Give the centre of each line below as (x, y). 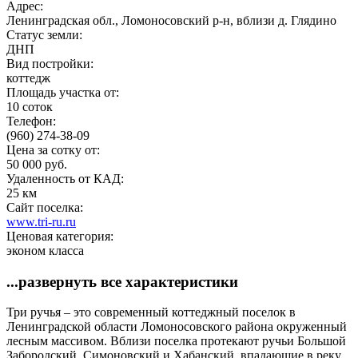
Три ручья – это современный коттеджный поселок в (151, 312)
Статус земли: (46, 34)
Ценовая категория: (62, 236)
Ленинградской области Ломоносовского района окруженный (177, 327)
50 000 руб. (37, 164)
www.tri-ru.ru (41, 221)
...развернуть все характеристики (122, 281)
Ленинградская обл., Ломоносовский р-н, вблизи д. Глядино (171, 20)
